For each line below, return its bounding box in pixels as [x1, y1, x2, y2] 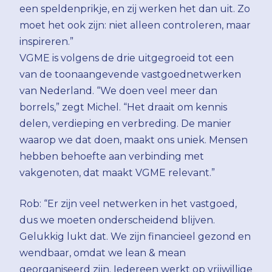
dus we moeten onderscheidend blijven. [19, 214, 215, 226]
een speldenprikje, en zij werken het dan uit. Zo [19, 2, 250, 15]
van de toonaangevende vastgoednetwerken [19, 68, 241, 80]
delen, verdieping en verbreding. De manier [19, 117, 231, 129]
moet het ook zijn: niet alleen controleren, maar [19, 19, 251, 31]
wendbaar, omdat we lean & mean [19, 246, 186, 259]
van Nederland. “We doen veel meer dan [19, 84, 217, 97]
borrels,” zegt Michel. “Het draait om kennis [19, 101, 227, 113]
